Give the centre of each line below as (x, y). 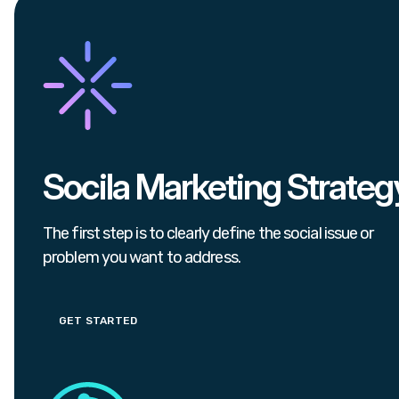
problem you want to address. (142, 258)
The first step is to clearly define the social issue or (208, 234)
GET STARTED (98, 320)
